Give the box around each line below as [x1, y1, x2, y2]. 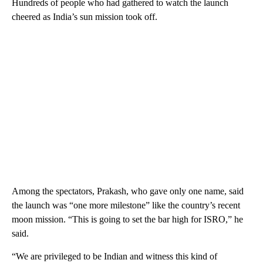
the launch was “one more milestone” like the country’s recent [12, 200, 240, 211]
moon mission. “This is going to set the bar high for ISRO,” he [12, 214, 243, 225]
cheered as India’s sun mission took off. [12, 12, 157, 22]
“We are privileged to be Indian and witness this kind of [12, 251, 217, 262]
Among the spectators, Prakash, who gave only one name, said [12, 186, 244, 197]
